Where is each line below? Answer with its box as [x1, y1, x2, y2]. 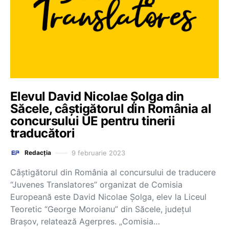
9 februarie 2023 [72, 148, 125, 157]
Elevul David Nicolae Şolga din [10, 89, 184, 104]
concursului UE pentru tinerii [10, 113, 175, 128]
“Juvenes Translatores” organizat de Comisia [10, 179, 182, 190]
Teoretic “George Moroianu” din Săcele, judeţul [10, 204, 191, 214]
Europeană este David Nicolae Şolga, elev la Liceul [10, 192, 207, 202]
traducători [10, 126, 75, 141]
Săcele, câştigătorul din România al [10, 101, 212, 116]
